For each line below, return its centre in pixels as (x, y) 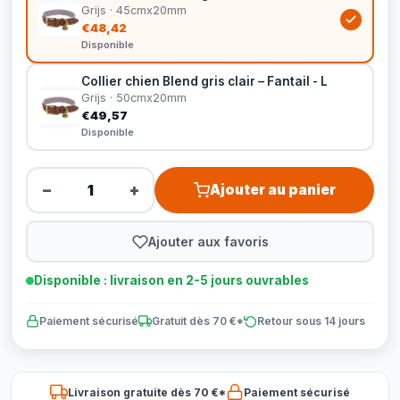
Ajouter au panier (272, 190)
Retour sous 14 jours (311, 321)
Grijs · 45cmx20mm (134, 10)
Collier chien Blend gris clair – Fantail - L (204, 81)
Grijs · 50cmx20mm (134, 98)
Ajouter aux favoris (208, 241)
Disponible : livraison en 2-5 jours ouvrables (171, 280)
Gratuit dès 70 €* (198, 321)
